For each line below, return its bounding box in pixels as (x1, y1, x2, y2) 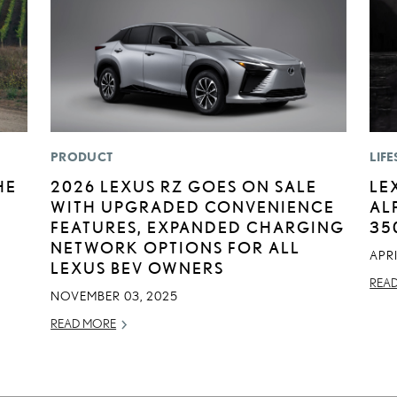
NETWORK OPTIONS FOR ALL (51, 238, 301, 257)
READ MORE (51, 316, 117, 331)
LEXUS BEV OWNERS (51, 259, 225, 277)
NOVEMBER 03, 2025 (51, 289, 179, 304)
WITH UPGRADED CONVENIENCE (51, 198, 336, 216)
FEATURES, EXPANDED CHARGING (51, 218, 346, 237)
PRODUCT (51, 150, 113, 165)
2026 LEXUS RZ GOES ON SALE (51, 177, 318, 196)
